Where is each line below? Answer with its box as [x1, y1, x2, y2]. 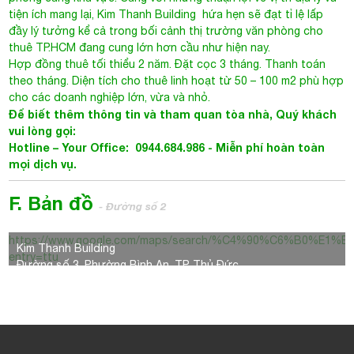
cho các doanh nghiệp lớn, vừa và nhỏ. [9, 91, 211, 104]
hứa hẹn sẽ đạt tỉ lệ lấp [199, 8, 324, 21]
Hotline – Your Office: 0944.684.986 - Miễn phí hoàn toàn [9, 141, 326, 154]
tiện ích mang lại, [9, 8, 98, 21]
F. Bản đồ [9, 192, 100, 214]
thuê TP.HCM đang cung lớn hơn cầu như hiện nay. [9, 41, 271, 54]
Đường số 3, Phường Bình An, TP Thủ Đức [17, 258, 239, 271]
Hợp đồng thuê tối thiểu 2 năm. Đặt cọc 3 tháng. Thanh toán [9, 58, 326, 70]
